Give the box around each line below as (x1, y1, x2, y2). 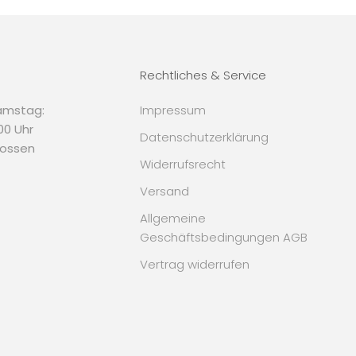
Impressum (140, 101, 206, 118)
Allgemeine (140, 209, 206, 226)
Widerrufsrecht (140, 155, 226, 172)
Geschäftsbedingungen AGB (140, 228, 308, 246)
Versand (140, 182, 189, 199)
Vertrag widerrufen (140, 255, 250, 273)
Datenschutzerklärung (140, 128, 269, 145)
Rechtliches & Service (140, 66, 266, 83)
